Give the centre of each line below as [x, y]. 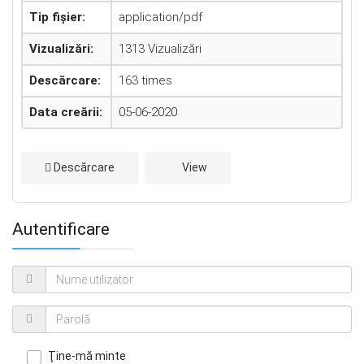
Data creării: [66, 112]
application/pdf [160, 17]
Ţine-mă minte [87, 355]
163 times [145, 80]
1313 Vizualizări [160, 49]
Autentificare [61, 229]
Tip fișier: [57, 17]
